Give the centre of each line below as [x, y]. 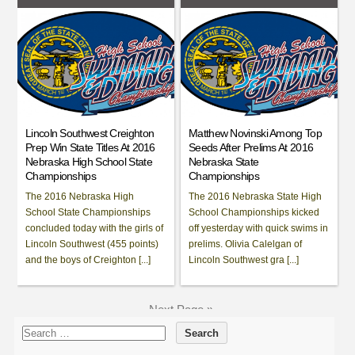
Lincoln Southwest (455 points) [92, 244]
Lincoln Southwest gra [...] [244, 260]
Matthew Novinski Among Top [255, 133]
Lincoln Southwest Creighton [90, 133]
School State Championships [88, 212]
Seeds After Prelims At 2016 [251, 147]
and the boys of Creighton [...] [88, 260]
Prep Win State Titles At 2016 [90, 147]
